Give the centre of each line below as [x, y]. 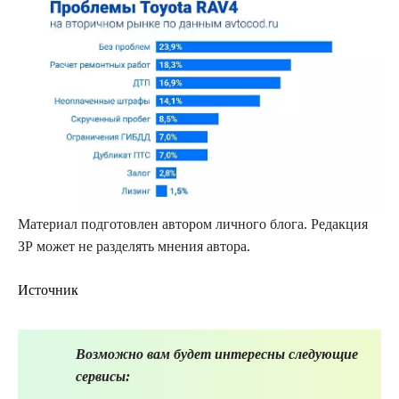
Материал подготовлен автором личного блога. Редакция [193, 224]
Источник [48, 289]
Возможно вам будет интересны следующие [217, 354]
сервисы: [103, 376]
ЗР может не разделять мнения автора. [134, 246]
